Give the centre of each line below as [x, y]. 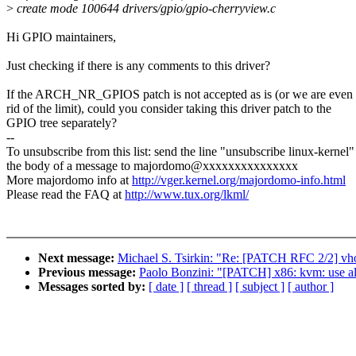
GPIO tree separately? [62, 123]
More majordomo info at [69, 180]
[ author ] [311, 287]
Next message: [78, 258]
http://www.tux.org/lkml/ [187, 195]
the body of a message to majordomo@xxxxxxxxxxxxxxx [152, 166]
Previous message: [89, 273]
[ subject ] [260, 287]
